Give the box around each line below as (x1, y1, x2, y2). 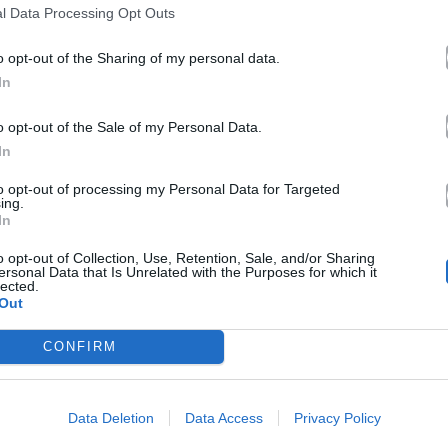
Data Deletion (67, 409, 154, 426)
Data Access (184, 409, 263, 426)
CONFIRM (42, 339, 117, 354)
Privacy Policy (293, 409, 381, 426)
